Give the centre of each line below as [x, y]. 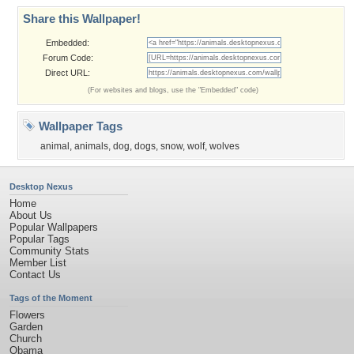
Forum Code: [68, 58]
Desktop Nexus [41, 186]
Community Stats [49, 251]
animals [91, 146]
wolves [224, 146]
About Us [31, 215]
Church [26, 339]
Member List [38, 263]
